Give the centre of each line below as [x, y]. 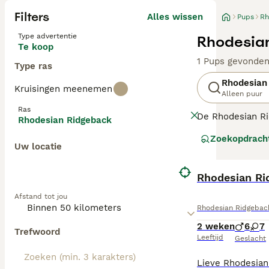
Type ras [33, 66]
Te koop [36, 47]
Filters [32, 17]
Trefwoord [37, 232]
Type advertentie [47, 36]
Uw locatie [38, 147]
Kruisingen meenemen [63, 89]
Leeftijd [210, 237]
